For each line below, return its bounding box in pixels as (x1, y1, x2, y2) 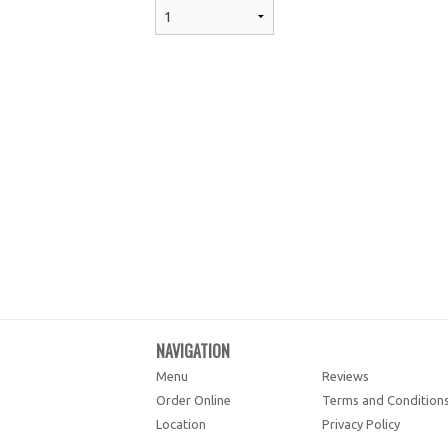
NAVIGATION (155, 339, 230, 363)
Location (155, 417, 206, 431)
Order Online (155, 393, 231, 407)
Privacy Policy (322, 417, 401, 431)
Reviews (322, 369, 370, 383)
